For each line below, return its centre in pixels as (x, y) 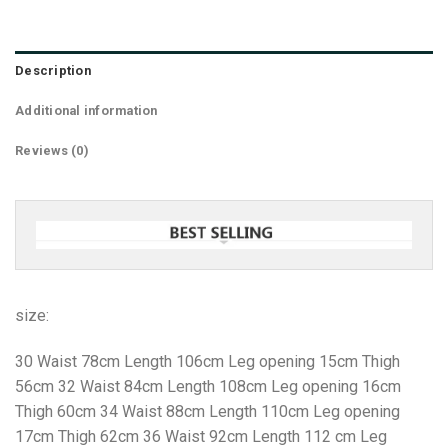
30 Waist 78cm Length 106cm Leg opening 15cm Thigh (207, 361)
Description (53, 70)
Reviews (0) (52, 150)
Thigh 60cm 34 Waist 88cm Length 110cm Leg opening (207, 411)
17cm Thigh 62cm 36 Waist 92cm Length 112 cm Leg (201, 436)
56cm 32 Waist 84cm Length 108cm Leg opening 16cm (208, 386)
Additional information (86, 110)
